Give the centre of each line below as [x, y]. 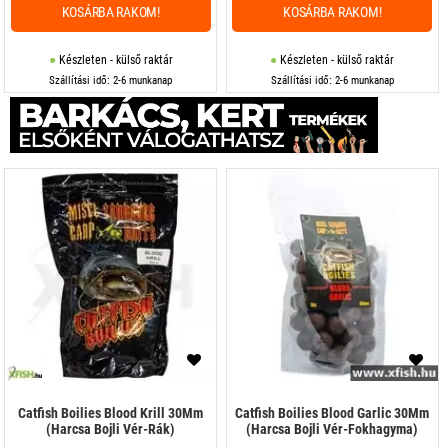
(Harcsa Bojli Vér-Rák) [111, 429]
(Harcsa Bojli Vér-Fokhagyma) [332, 429]
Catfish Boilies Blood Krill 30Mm [111, 413]
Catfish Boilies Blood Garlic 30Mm [332, 413]
